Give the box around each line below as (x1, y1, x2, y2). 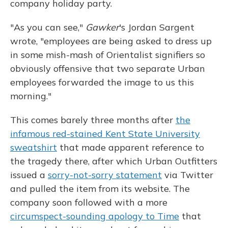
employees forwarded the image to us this (10, 76, 194, 88)
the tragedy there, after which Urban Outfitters (10, 155, 217, 167)
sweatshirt (10, 141, 57, 153)
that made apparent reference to (57, 141, 204, 153)
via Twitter (162, 169, 213, 181)
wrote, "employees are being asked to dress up (10, 35, 212, 47)
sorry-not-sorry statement (48, 169, 162, 181)
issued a (10, 169, 48, 181)
